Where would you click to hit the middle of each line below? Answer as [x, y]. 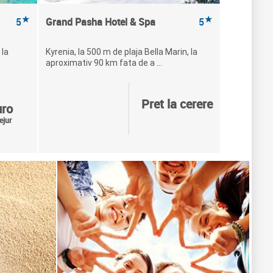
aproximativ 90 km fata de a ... [104, 63]
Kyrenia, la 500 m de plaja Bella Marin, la [121, 52]
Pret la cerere [177, 104]
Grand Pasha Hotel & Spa [100, 22]
